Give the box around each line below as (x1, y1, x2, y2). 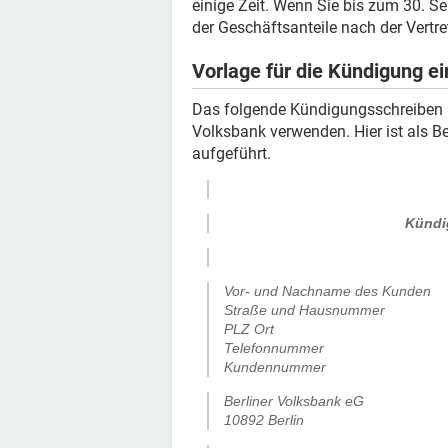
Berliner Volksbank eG (224, 392, 364, 409)
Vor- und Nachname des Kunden (224, 282, 431, 299)
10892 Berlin (224, 411, 304, 428)
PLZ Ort (224, 320, 274, 337)
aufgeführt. (192, 143, 271, 163)
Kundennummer (224, 358, 326, 375)
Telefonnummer (224, 339, 324, 356)
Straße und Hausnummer (224, 301, 385, 318)
